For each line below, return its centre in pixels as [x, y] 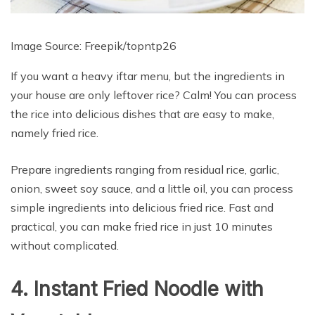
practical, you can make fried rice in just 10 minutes [142, 227]
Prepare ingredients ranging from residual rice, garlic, [145, 170]
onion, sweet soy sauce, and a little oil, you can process [152, 189]
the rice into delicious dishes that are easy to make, [142, 114]
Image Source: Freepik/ [69, 46]
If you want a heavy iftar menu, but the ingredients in [148, 76]
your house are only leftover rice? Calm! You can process [154, 95]
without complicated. [65, 246]
